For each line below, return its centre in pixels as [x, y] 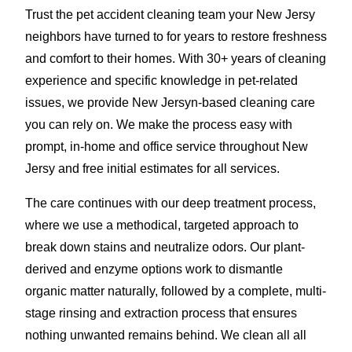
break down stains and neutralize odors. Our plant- [165, 247]
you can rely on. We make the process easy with [159, 124]
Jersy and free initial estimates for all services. [152, 168]
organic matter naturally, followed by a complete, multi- [176, 291]
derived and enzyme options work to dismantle [154, 269]
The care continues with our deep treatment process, [170, 203]
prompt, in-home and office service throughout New [167, 146]
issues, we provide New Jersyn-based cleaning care [170, 102]
